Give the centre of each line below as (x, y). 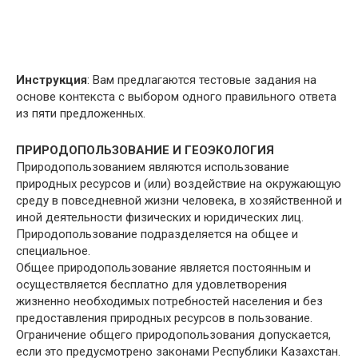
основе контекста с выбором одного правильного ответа (176, 96)
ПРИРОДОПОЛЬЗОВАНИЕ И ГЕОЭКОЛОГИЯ (145, 150)
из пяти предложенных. (81, 113)
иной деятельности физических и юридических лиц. (160, 217)
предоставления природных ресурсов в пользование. (164, 318)
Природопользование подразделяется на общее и (157, 234)
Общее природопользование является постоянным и (163, 267)
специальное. (53, 251)
